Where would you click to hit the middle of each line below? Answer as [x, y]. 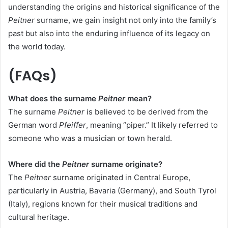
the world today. [37, 47]
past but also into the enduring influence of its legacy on [109, 34]
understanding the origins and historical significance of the [114, 7]
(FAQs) [33, 76]
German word [34, 125]
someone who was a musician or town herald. [90, 138]
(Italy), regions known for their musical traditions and [103, 204]
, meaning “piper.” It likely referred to [152, 125]
